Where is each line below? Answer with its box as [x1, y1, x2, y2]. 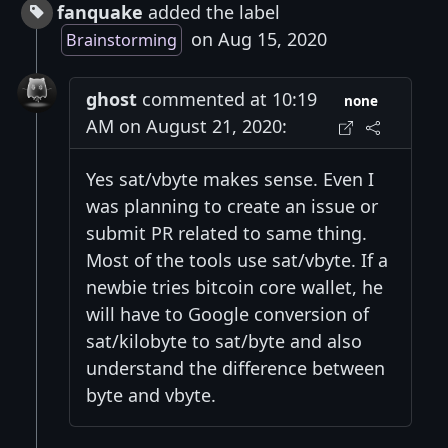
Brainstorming [66, 28, 177, 51]
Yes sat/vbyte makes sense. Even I [86, 166, 374, 191]
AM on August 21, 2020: [86, 113, 287, 138]
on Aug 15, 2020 [186, 26, 327, 51]
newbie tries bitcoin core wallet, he [86, 274, 383, 299]
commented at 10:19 [137, 86, 317, 111]
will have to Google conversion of [86, 301, 369, 326]
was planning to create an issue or [86, 193, 378, 218]
